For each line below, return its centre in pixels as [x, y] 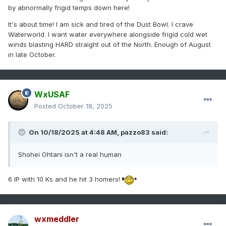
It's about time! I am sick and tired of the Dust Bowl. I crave [101, 24]
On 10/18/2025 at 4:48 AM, [75, 132]
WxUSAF [52, 95]
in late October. [33, 55]
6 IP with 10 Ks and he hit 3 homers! [65, 179]
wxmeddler [57, 219]
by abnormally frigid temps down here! [69, 8]
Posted [46, 106]
